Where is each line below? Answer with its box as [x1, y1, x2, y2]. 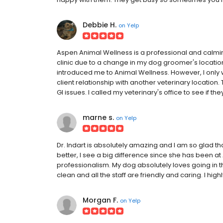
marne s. [83, 112, 114, 122]
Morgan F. [83, 195, 118, 205]
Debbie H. [83, 20, 116, 30]
